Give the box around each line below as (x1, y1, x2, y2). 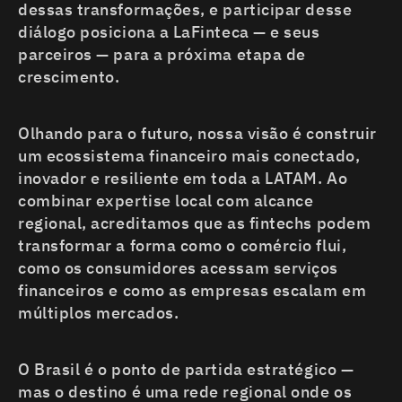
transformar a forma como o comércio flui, (18, 235, 347, 257)
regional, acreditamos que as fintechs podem (18, 213, 371, 234)
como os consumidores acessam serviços (18, 258, 338, 279)
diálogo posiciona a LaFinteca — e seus (18, 22, 320, 43)
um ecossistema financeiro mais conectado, (18, 145, 361, 167)
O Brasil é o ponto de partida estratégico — (18, 359, 354, 380)
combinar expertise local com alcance (18, 190, 314, 212)
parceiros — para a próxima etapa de (18, 44, 306, 66)
